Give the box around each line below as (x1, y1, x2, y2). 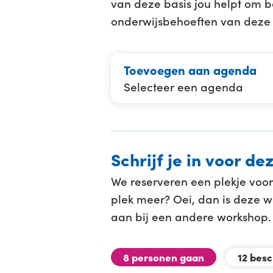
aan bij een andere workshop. (111, 207, 271, 224)
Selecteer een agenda (124, 78, 243, 94)
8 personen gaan (123, 249, 204, 264)
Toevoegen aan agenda (124, 61, 257, 78)
